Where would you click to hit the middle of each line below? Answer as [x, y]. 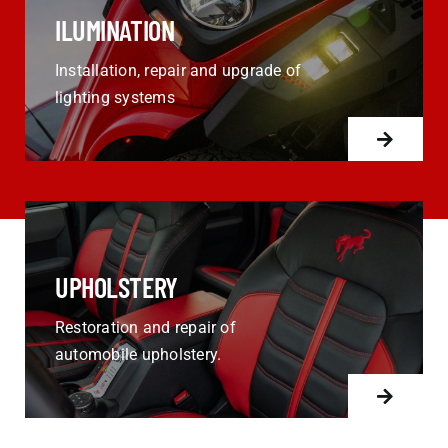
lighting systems [114, 98]
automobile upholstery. [138, 355]
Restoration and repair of [145, 328]
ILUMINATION [114, 30]
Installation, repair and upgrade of [178, 71]
